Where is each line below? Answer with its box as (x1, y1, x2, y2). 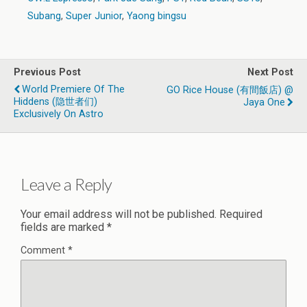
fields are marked (21, 221, 107, 234)
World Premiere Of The (22, 84, 125, 96)
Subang (27, 10, 61, 23)
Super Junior (66, 10, 122, 23)
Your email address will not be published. (21, 208, 217, 221)
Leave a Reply (21, 174, 112, 195)
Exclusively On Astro (14, 108, 103, 121)
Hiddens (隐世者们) (14, 96, 97, 108)
